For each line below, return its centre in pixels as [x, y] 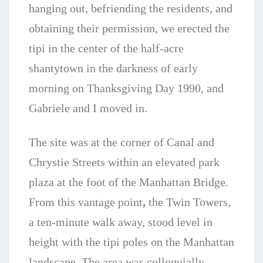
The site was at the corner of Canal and [122, 142]
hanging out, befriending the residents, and [131, 9]
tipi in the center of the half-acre [106, 48]
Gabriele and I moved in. [88, 108]
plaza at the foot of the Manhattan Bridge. [129, 182]
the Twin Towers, [188, 202]
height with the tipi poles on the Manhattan [131, 242]
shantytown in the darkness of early [113, 68]
